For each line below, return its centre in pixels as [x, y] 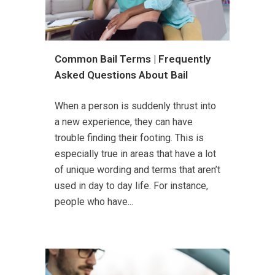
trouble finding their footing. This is [129, 138]
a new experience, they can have [124, 122]
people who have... [94, 202]
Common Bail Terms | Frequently [133, 59]
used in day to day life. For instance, [131, 186]
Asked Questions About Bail [121, 75]
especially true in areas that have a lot [135, 154]
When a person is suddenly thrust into [135, 106]
